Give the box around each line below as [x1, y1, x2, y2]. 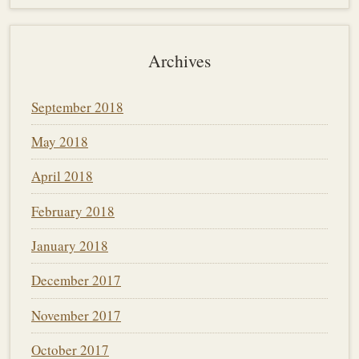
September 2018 [31, 97, 123, 116]
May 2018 [31, 131, 88, 151]
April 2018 [31, 167, 93, 186]
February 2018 [31, 201, 115, 220]
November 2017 [31, 305, 121, 325]
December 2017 [31, 271, 121, 290]
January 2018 [31, 236, 108, 256]
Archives [148, 49, 211, 73]
